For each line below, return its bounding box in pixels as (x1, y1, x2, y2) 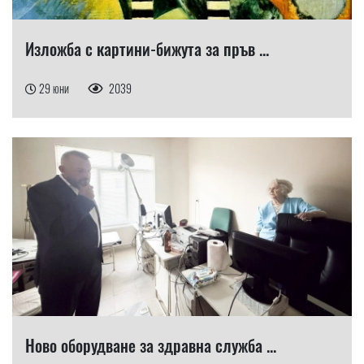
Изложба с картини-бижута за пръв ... (25, 36, 269, 61)
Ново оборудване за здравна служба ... (25, 332, 276, 357)
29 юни (39, 79, 71, 97)
